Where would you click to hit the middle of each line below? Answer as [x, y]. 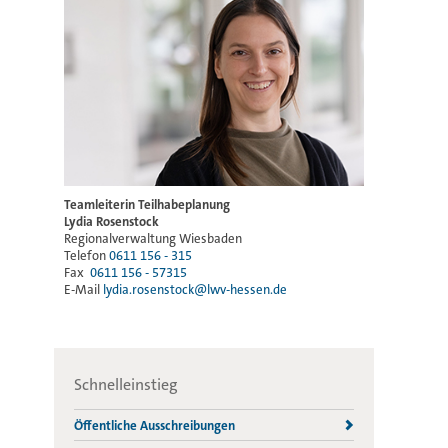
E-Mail [83, 289]
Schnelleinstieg [126, 384]
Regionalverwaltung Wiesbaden [153, 238]
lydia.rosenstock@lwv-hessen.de [195, 289]
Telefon [86, 255]
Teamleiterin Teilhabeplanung [147, 204]
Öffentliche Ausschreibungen [154, 425]
